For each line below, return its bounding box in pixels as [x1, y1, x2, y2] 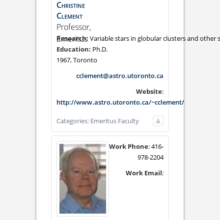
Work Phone [109, 142, 148, 151]
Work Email [126, 168, 162, 178]
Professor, [56, 22, 91, 33]
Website [136, 87, 162, 96]
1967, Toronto [56, 55, 97, 65]
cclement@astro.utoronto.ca [76, 71, 164, 81]
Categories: [56, 116, 90, 126]
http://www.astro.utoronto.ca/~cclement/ [56, 98, 184, 107]
